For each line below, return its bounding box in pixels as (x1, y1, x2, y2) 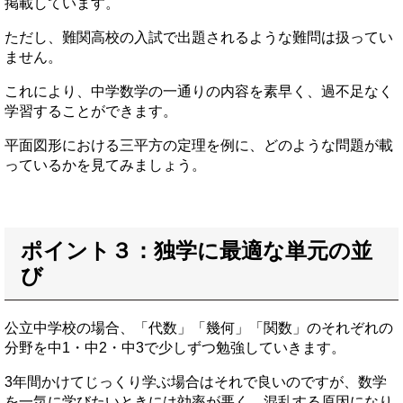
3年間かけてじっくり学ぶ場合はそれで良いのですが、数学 (4, 374, 387, 390)
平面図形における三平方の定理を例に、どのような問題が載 (4, 138, 393, 154)
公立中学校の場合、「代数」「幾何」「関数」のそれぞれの (4, 320, 393, 336)
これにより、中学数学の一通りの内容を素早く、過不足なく (4, 84, 393, 100)
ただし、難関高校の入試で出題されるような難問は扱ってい (4, 30, 393, 46)
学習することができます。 (4, 103, 177, 120)
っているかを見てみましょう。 (4, 157, 206, 174)
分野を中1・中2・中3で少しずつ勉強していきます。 (4, 340, 345, 356)
